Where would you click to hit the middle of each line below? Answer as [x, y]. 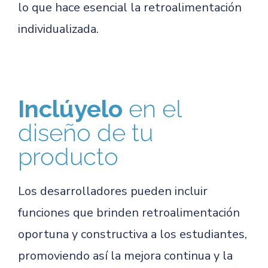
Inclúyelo [73, 109]
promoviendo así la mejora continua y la [125, 256]
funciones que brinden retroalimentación [129, 213]
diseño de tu [86, 133]
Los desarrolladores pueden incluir [113, 191]
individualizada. [58, 29]
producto [68, 156]
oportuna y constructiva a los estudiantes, [133, 234]
